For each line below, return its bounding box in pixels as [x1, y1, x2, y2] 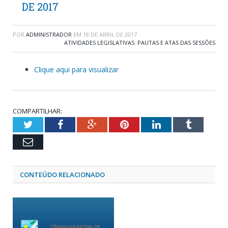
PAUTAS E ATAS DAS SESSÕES [137, 38, 215, 46]
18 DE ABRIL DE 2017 [83, 30, 137, 38]
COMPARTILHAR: [13, 106, 62, 116]
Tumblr [190, 119, 221, 129]
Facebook [62, 119, 102, 129]
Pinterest [128, 119, 165, 129]
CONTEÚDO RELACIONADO [20, 169, 105, 179]
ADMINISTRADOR [26, 30, 72, 38]
